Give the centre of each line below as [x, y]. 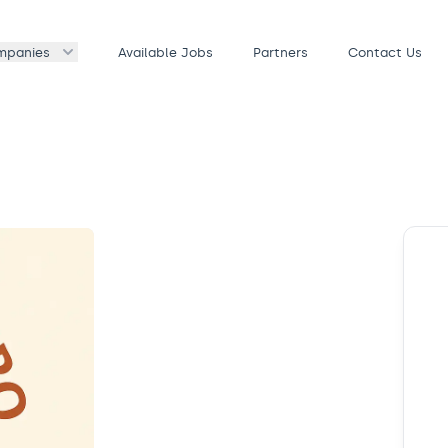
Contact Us [385, 52]
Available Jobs [165, 52]
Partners [280, 52]
